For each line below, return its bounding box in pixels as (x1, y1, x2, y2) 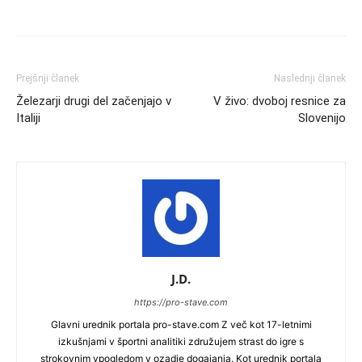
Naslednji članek (274, 73, 346, 84)
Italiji (16, 111, 40, 125)
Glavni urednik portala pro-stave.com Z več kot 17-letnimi (50, 318, 312, 330)
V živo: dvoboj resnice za (213, 94, 346, 108)
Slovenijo (298, 111, 346, 125)
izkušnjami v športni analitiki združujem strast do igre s (58, 335, 304, 347)
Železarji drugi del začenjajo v (16, 94, 171, 108)
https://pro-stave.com (134, 297, 228, 308)
